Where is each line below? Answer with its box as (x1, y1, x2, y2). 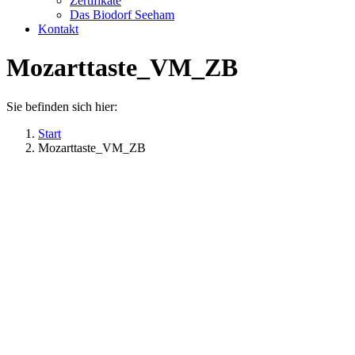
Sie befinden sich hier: (6, 99, 117, 113)
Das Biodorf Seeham (70, 8, 174, 21)
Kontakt (38, 22, 78, 36)
